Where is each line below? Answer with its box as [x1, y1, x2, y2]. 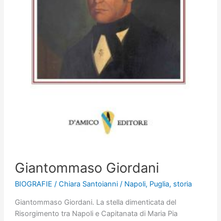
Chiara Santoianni [58, 180, 120, 189]
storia [173, 180, 192, 189]
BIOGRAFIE [14, 180, 52, 189]
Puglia [149, 180, 169, 189]
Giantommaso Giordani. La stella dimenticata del [14, 198, 176, 207]
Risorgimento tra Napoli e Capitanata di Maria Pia [14, 209, 178, 219]
